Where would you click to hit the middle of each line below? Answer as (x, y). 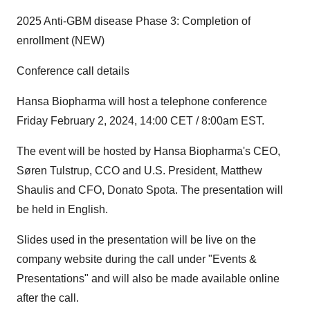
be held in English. (62, 209)
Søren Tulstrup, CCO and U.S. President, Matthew (139, 170)
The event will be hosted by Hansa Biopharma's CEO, (148, 151)
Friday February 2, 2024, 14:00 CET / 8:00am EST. (140, 120)
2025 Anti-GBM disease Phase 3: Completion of (134, 21)
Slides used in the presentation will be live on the (136, 239)
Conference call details (73, 71)
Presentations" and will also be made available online (148, 278)
